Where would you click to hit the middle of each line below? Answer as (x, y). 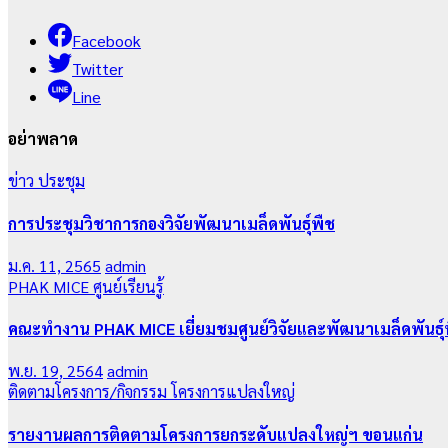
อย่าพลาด (43, 139)
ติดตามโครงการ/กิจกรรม (89, 392)
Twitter (97, 68)
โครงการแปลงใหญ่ (233, 392)
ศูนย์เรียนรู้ (128, 286)
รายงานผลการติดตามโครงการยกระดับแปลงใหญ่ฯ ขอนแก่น (215, 434)
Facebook (106, 40)
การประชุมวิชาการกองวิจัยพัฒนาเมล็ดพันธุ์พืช (171, 223)
